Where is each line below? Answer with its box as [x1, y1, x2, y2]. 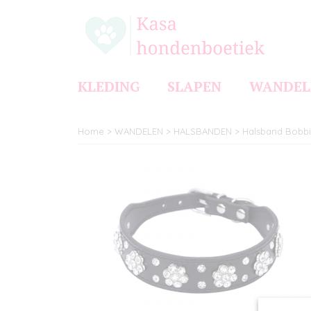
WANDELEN [115, 126, 163, 137]
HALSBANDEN [174, 126, 232, 137]
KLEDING [78, 77, 140, 96]
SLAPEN [167, 77, 221, 96]
